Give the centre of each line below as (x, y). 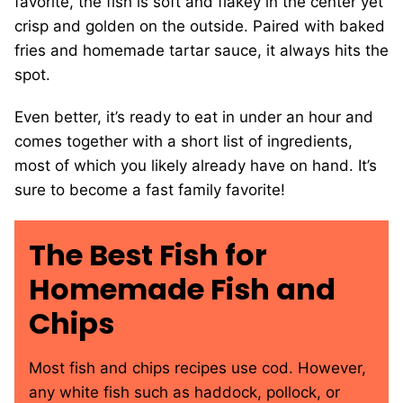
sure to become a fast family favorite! (152, 190)
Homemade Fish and (182, 290)
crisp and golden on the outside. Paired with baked (200, 27)
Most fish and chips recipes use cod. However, (197, 368)
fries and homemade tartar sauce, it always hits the (201, 51)
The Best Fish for (148, 255)
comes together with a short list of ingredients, (184, 142)
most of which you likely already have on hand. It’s (196, 166)
